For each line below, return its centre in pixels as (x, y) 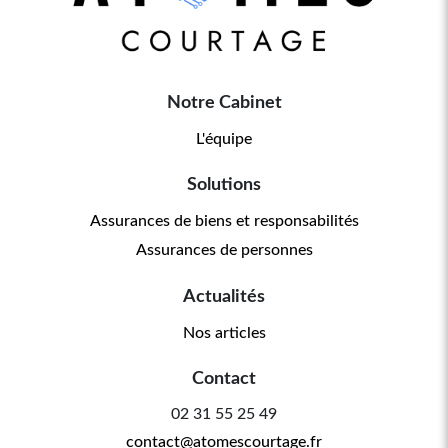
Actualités (224, 296)
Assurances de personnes (224, 250)
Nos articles (224, 332)
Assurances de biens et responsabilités (224, 221)
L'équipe (224, 138)
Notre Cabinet (224, 102)
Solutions (224, 185)
